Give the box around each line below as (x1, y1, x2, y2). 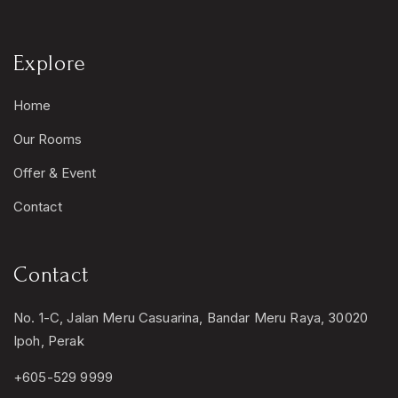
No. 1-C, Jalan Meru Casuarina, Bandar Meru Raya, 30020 (13, 309, 369, 326)
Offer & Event (13, 164, 96, 181)
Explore (13, 52, 86, 76)
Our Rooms (13, 131, 82, 147)
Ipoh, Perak (13, 332, 84, 349)
